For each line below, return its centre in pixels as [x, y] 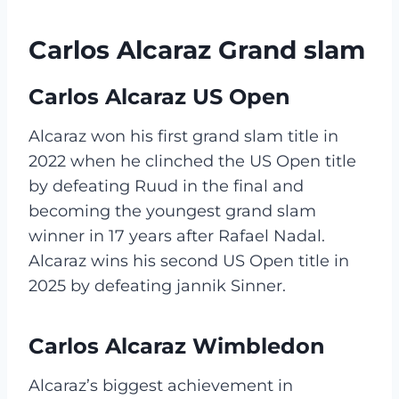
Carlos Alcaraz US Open [159, 96]
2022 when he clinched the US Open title [192, 161]
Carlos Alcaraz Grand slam [197, 49]
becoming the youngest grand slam [172, 211]
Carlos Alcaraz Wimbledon [177, 346]
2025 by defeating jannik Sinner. [157, 285]
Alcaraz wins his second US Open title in [189, 261]
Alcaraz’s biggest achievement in [161, 385]
